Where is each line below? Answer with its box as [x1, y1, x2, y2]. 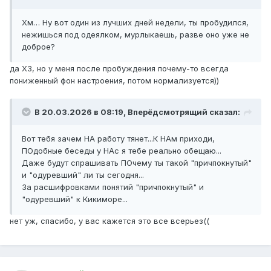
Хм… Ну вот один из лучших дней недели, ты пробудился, [22, 18, 249, 28]
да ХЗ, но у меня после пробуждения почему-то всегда [10, 64, 229, 74]
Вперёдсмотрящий [128, 107, 207, 117]
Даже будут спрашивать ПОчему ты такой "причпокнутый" [22, 158, 252, 168]
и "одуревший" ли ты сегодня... [22, 170, 144, 180]
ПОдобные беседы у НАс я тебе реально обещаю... [22, 146, 221, 156]
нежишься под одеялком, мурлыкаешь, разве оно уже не [22, 30, 249, 40]
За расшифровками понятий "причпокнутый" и [22, 182, 204, 192]
